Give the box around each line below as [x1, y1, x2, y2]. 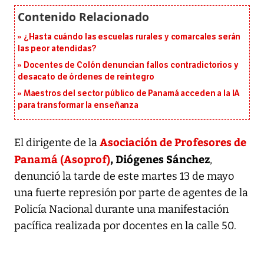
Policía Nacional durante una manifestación [14, 202, 229, 216]
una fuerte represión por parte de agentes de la [14, 186, 248, 199]
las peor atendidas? [18, 43, 97, 54]
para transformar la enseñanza [18, 100, 138, 110]
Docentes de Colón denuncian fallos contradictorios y [23, 60, 239, 70]
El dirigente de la [14, 136, 97, 149]
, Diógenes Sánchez [110, 151, 210, 166]
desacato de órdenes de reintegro [18, 71, 154, 82]
